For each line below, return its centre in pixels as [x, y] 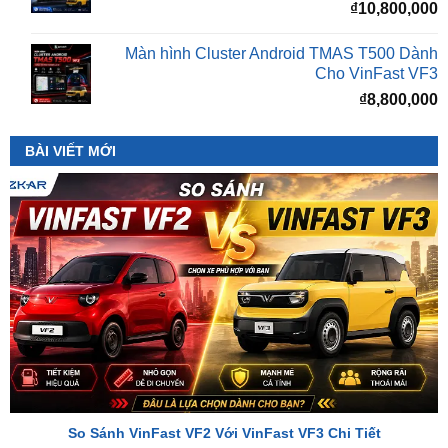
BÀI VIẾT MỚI [70, 99]
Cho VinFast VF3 [377, 22]
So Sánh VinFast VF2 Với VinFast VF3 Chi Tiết [224, 382]
